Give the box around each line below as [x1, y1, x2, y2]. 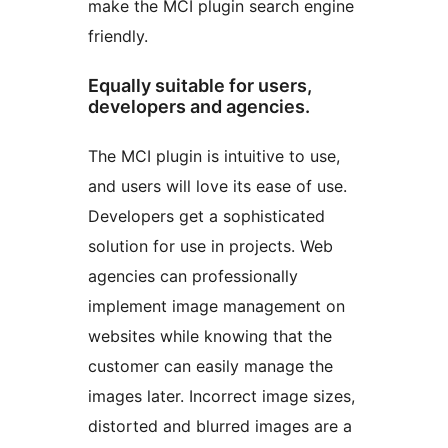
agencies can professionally [88, 265, 298, 286]
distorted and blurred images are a [88, 415, 352, 436]
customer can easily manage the [88, 355, 333, 376]
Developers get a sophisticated [88, 205, 325, 226]
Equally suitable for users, [88, 74, 312, 96]
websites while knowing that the [88, 325, 332, 346]
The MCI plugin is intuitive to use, [88, 145, 340, 166]
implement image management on [88, 295, 345, 316]
